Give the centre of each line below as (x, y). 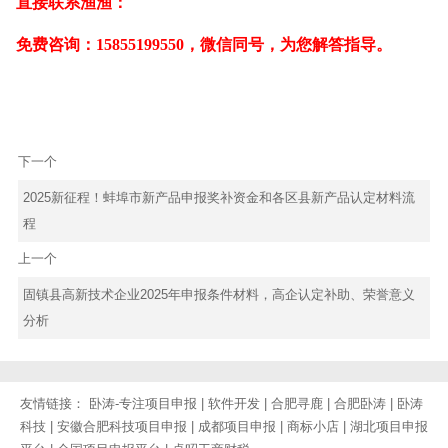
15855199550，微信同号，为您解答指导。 (244, 45)
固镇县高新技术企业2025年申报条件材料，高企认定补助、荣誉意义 (218, 294)
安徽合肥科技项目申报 (122, 427)
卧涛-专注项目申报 (143, 404)
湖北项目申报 (389, 427)
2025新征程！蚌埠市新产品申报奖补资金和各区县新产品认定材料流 (218, 197)
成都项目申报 (237, 427)
